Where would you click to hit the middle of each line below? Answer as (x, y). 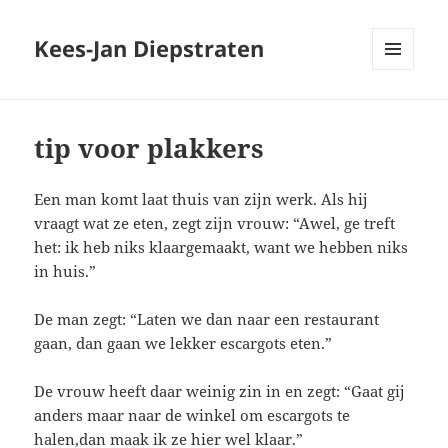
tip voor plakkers (149, 148)
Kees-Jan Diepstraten (149, 48)
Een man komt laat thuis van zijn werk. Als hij (201, 199)
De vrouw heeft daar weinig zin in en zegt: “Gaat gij (220, 391)
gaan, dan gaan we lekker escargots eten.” (183, 343)
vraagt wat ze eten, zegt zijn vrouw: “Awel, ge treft (215, 223)
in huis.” (65, 271)
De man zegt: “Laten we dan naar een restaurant (207, 319)
